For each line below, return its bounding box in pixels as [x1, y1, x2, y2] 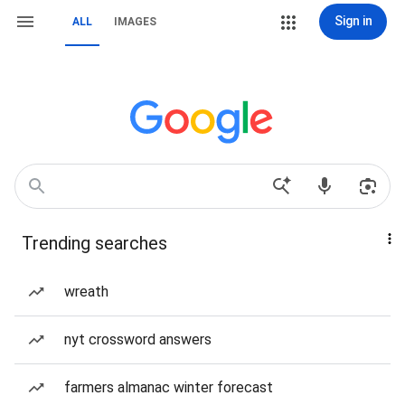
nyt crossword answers [64, 331, 212, 348]
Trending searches [22, 232, 167, 254]
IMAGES [114, 15, 156, 28]
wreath [64, 283, 108, 300]
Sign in [334, 14, 372, 28]
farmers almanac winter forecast [64, 379, 273, 396]
